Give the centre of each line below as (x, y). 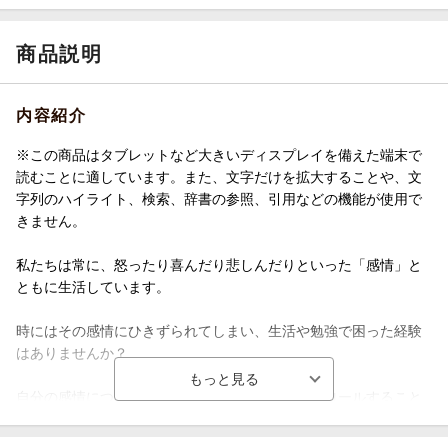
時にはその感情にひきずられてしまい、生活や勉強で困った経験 (219, 330)
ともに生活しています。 (93, 286)
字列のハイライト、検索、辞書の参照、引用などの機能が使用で (219, 198)
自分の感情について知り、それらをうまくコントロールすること (219, 396)
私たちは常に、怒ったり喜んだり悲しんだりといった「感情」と (219, 264)
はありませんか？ (72, 352)
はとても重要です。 (79, 418)
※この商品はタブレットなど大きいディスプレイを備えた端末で (219, 154)
